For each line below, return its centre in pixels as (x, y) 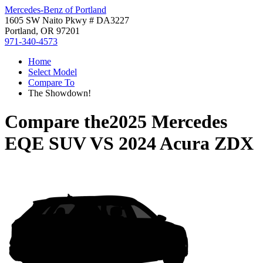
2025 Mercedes (168, 122)
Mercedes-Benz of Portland (55, 10)
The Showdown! (60, 93)
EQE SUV (45, 144)
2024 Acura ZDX (186, 144)
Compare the (57, 122)
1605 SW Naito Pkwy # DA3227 (67, 20)
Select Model (53, 72)
